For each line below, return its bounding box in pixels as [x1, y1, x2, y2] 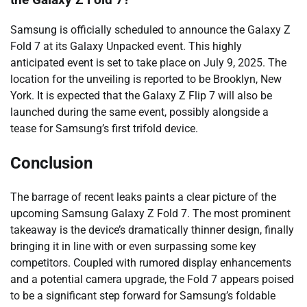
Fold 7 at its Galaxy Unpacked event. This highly [10, 40, 242, 53]
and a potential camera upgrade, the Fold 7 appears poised [10, 273, 294, 286]
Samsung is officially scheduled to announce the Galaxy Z [10, 23, 291, 37]
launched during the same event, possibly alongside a [10, 106, 269, 119]
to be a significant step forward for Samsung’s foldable [10, 289, 275, 303]
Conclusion [10, 153, 93, 173]
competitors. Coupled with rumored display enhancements [10, 256, 291, 270]
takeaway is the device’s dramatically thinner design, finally [10, 223, 294, 237]
